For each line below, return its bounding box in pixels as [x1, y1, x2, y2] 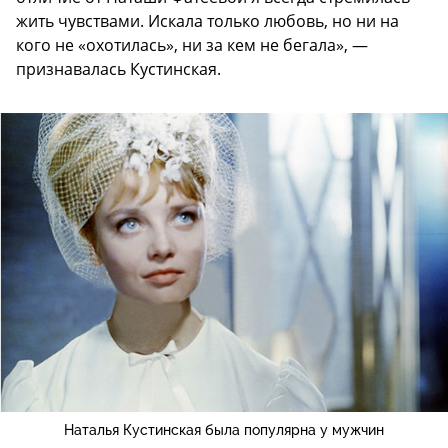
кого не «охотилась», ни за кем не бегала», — [16, 34, 368, 57]
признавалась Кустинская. [16, 58, 221, 81]
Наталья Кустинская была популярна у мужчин [64, 422, 384, 439]
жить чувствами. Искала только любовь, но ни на [16, 10, 399, 33]
